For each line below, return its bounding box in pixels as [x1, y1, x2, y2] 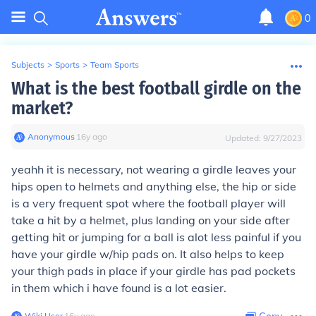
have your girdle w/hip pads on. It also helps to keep [11, 247, 284, 261]
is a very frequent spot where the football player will [11, 196, 286, 210]
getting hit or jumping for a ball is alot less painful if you [11, 230, 301, 244]
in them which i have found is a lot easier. [11, 281, 226, 295]
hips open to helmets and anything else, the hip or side [11, 179, 296, 193]
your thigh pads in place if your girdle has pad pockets [11, 264, 296, 278]
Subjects [11, 59, 44, 70]
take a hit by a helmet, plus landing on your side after [11, 213, 290, 227]
